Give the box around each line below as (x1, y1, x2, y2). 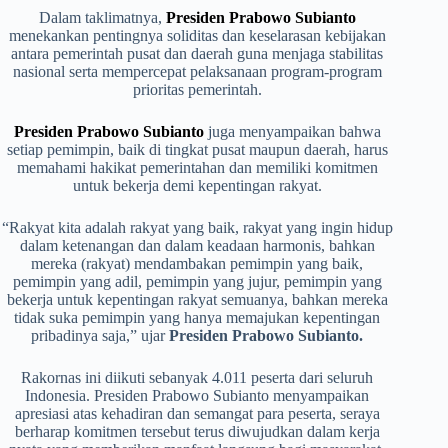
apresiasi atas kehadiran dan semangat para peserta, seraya (14, 405, 380, 423)
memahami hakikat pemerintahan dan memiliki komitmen (16, 159, 378, 177)
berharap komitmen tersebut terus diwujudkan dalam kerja (14, 423, 380, 441)
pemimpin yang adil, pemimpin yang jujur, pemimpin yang (12, 273, 382, 291)
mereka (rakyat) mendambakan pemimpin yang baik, (31, 255, 364, 273)
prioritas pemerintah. (132, 81, 262, 99)
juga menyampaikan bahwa (203, 123, 381, 141)
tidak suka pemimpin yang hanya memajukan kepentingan (14, 309, 381, 327)
